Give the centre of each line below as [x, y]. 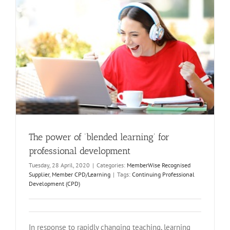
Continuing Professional [163, 175]
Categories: [112, 165]
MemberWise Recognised [159, 165]
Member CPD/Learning [81, 175]
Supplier [39, 175]
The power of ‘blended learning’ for [99, 137]
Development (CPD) [54, 184]
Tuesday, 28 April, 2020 [59, 165]
